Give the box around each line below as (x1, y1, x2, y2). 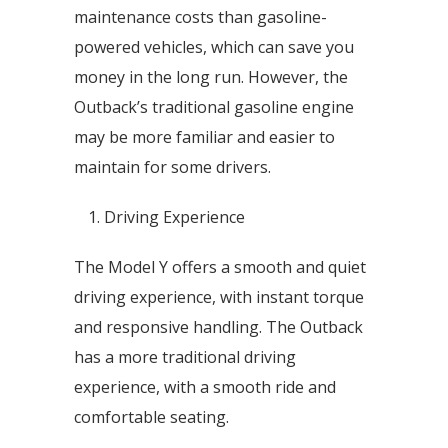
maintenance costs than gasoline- (74, 6, 327, 28)
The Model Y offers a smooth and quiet (74, 256, 366, 278)
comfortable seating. (74, 406, 229, 428)
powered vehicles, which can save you (74, 36, 354, 58)
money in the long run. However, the (74, 66, 348, 88)
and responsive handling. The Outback (74, 316, 363, 338)
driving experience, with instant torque (74, 286, 364, 308)
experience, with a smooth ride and (74, 376, 336, 398)
